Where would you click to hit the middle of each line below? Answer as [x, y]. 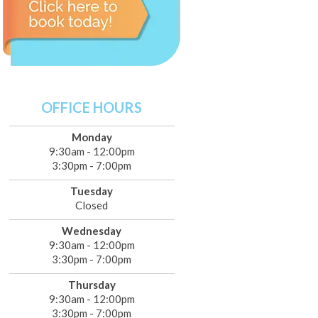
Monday [92, 137]
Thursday [92, 285]
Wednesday [92, 231]
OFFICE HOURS [92, 107]
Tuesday [92, 191]
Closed [92, 205]
